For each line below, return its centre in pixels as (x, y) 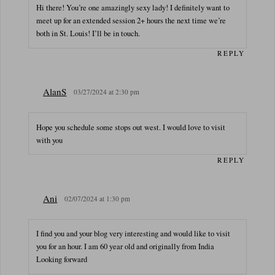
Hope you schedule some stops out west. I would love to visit (131, 127)
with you (50, 140)
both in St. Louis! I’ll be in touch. (88, 34)
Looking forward (62, 260)
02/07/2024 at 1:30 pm (98, 198)
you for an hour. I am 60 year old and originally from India (126, 247)
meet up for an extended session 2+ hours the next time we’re (131, 21)
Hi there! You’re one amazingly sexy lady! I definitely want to (133, 8)
